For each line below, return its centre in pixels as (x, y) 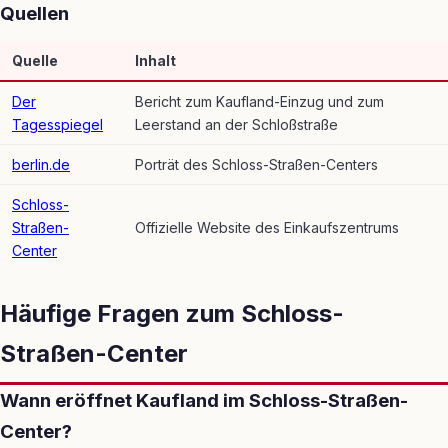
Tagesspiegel (57, 124)
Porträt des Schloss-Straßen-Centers (256, 164)
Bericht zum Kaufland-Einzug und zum (259, 101)
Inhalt (155, 60)
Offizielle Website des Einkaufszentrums (267, 227)
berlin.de (41, 164)
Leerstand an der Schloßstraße (236, 124)
